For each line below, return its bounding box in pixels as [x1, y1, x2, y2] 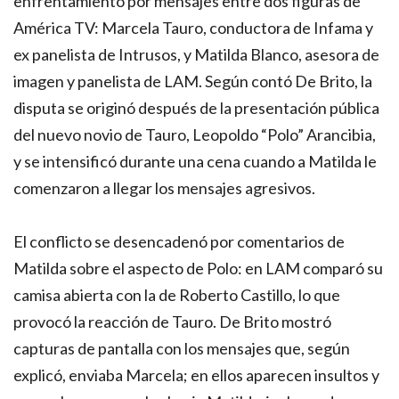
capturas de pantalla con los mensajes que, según [13, 338, 350, 359]
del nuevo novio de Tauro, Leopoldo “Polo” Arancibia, [13, 125, 376, 145]
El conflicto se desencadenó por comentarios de [13, 232, 345, 252]
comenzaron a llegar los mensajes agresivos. [13, 178, 315, 199]
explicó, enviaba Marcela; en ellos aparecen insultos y [13, 365, 379, 386]
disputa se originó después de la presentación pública [13, 98, 379, 118]
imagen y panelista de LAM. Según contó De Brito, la [13, 71, 372, 92]
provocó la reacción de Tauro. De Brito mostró [13, 312, 331, 332]
